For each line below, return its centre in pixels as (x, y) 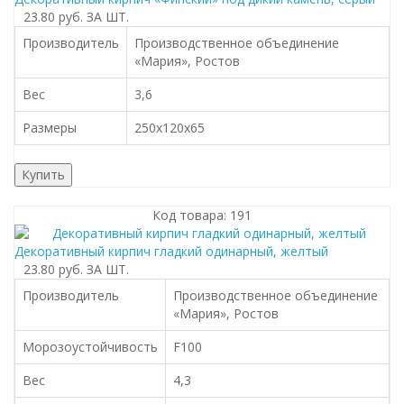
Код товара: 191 (202, 215)
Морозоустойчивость (90, 347)
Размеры (50, 128)
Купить (43, 174)
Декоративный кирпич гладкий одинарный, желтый (171, 251)
